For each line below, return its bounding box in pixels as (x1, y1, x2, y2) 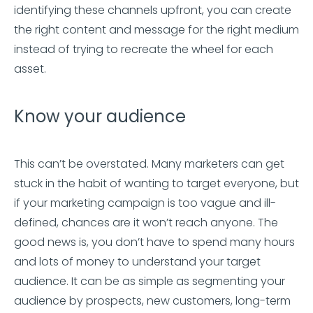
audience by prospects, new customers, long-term (14, 293, 291, 309)
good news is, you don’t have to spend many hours (14, 234, 295, 250)
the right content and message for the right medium (14, 22, 299, 38)
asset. (14, 61, 46, 77)
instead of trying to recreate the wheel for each (14, 41, 273, 57)
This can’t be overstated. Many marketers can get (14, 156, 284, 172)
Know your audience (14, 105, 186, 128)
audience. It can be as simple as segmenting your (14, 273, 285, 289)
